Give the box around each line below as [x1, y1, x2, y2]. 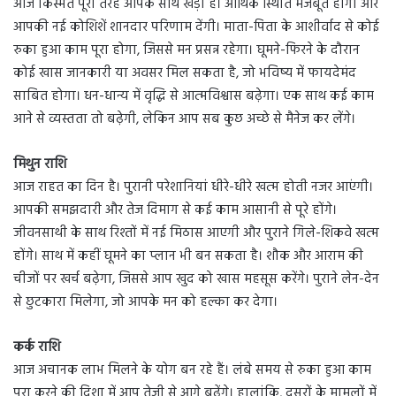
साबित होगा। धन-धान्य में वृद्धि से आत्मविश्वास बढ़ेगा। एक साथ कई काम [13, 85, 374, 107]
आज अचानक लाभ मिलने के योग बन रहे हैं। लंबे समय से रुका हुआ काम [13, 359, 371, 381]
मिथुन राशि [13, 153, 66, 175]
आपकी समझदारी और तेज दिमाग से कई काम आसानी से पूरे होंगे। [13, 199, 337, 221]
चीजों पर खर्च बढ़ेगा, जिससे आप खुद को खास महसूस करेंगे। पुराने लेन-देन [13, 268, 379, 290]
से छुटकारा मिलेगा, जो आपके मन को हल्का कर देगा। [13, 291, 278, 313]
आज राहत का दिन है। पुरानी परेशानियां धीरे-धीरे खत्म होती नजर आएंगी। [13, 176, 373, 198]
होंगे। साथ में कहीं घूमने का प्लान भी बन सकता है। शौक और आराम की [13, 245, 363, 267]
